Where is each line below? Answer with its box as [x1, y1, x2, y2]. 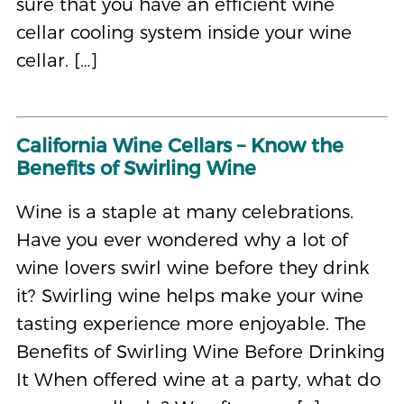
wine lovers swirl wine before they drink [15, 255, 370, 279]
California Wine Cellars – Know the [15, 133, 344, 157]
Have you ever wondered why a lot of [15, 227, 348, 251]
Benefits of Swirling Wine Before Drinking [15, 339, 385, 363]
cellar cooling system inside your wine [15, 20, 352, 43]
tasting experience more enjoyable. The [15, 311, 366, 335]
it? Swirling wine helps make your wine [15, 283, 363, 307]
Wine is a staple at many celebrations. [15, 199, 353, 223]
